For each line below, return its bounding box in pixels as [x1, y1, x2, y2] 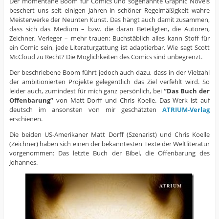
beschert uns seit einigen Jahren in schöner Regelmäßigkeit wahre [9, 5, 210, 15]
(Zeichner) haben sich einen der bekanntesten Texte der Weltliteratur [9, 139, 210, 148]
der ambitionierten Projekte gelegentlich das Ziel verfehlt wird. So [9, 77, 210, 86]
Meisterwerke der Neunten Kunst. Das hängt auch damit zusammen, [9, 15, 210, 24]
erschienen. [9, 114, 43, 123]
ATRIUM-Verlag [162, 105, 210, 114]
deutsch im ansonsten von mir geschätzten [9, 105, 163, 114]
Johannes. [9, 157, 38, 167]
